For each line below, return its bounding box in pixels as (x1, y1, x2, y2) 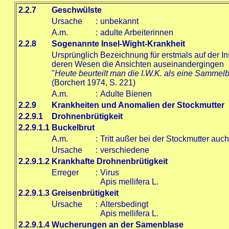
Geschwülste (51, 6, 102, 14)
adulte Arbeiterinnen (100, 28, 173, 37)
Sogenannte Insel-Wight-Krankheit (51, 39, 185, 48)
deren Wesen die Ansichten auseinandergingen (51, 60, 224, 68)
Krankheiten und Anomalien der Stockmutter (51, 101, 224, 109)
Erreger (51, 168, 79, 177)
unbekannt (100, 17, 139, 26)
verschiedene (100, 146, 149, 154)
